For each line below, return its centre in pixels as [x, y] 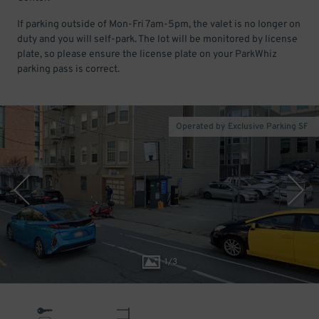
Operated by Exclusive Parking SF [242, 127]
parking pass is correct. [68, 69]
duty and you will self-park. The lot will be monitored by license [157, 40]
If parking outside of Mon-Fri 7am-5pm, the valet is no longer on [159, 25]
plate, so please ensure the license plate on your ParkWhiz [147, 54]
